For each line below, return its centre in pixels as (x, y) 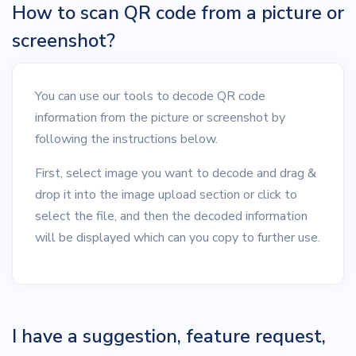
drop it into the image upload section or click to (166, 195)
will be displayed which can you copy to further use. (178, 238)
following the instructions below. (126, 139)
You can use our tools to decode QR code (150, 97)
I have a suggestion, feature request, (169, 337)
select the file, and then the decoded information (171, 217)
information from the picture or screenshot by (160, 118)
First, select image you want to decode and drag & (176, 174)
